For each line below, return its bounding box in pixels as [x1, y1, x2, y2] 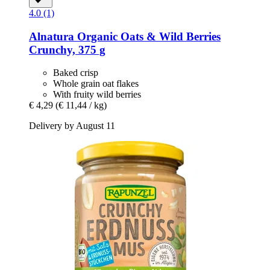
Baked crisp [53, 67, 98, 78]
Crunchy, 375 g [29, 43, 105, 56]
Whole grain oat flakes [53, 78, 139, 89]
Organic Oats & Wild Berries [74, 30, 221, 43]
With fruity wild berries [53, 89, 141, 100]
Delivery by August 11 [29, 121, 115, 131]
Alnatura [29, 30, 74, 43]
